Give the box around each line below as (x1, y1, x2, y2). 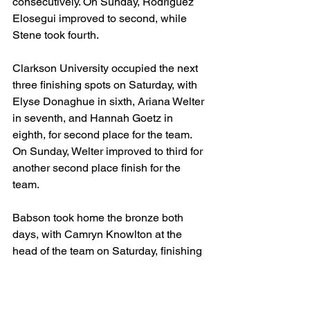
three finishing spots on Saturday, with (12, 78, 200, 91)
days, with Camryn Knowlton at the (12, 228, 185, 241)
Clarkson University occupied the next (12, 62, 201, 75)
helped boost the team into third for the (12, 294, 202, 307)
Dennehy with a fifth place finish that (12, 277, 192, 291)
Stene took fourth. (12, 28, 99, 42)
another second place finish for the (12, 161, 183, 174)
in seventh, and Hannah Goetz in (12, 111, 176, 125)
